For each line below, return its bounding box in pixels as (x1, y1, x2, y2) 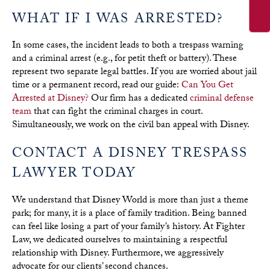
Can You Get (181, 78, 233, 95)
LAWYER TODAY (12, 163, 137, 186)
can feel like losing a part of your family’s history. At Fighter (12, 219, 245, 236)
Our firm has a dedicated (89, 91, 190, 108)
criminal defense (190, 91, 254, 108)
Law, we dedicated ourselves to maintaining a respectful (12, 232, 227, 249)
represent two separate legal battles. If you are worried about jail (12, 64, 257, 81)
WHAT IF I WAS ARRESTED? (12, 8, 224, 31)
